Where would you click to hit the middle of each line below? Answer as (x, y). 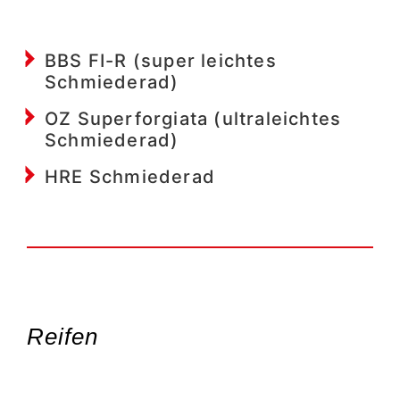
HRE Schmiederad (130, 176)
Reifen (62, 337)
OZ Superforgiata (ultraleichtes (193, 118)
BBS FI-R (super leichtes (161, 60)
